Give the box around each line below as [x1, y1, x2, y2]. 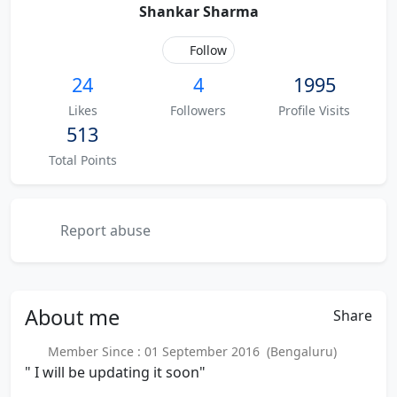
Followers [170, 102, 227, 119]
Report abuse [57, 221, 151, 240]
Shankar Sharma [138, 2, 259, 21]
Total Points [48, 152, 117, 168]
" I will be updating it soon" [25, 362, 206, 382]
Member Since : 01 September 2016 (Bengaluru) [40, 343, 337, 360]
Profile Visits [278, 102, 351, 119]
